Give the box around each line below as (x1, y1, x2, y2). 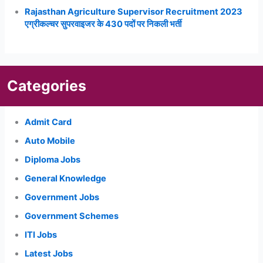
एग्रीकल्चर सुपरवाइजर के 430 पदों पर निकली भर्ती (25, 18, 182, 29)
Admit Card (25, 117, 72, 128)
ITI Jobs (25, 229, 58, 240)
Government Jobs (25, 191, 100, 203)
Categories (7, 76, 87, 95)
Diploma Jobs (25, 154, 81, 165)
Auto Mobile (25, 136, 76, 147)
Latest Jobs (25, 248, 73, 259)
